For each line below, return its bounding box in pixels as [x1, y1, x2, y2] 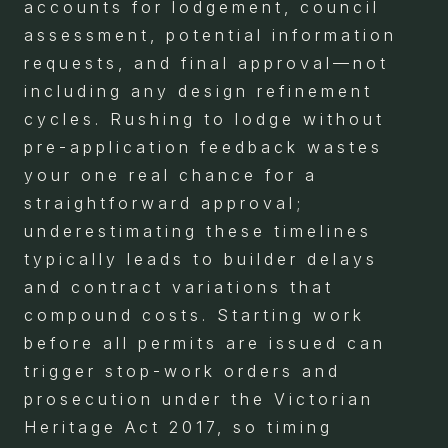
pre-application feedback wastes [24, 136, 383, 157]
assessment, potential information [24, 24, 397, 45]
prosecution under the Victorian [24, 388, 374, 409]
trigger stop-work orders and [24, 360, 341, 381]
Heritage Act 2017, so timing [24, 416, 333, 437]
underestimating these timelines [24, 220, 372, 241]
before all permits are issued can [24, 332, 386, 353]
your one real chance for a [24, 164, 318, 185]
